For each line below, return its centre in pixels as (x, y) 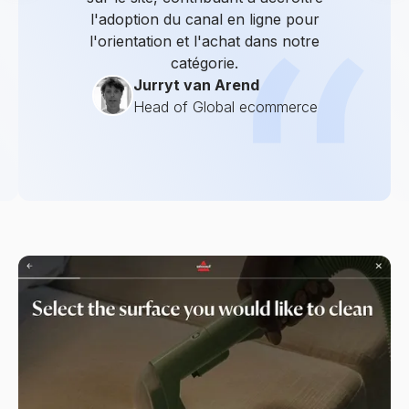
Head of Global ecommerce (225, 106)
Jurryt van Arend (196, 84)
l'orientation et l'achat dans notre (204, 41)
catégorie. (204, 63)
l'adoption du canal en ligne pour (204, 19)
